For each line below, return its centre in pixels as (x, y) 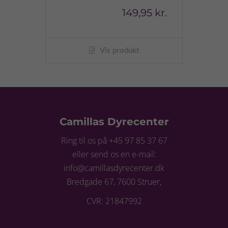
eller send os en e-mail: (114, 154)
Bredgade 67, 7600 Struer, (114, 181)
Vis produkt (119, 50)
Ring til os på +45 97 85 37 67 (114, 140)
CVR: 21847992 (114, 201)
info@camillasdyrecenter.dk (114, 168)
